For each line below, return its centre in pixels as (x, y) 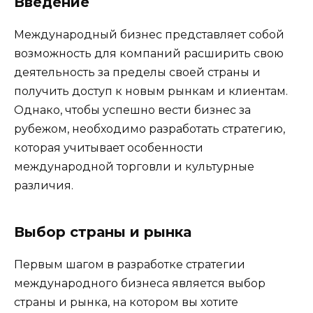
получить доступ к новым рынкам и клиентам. (151, 92)
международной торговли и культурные (134, 167)
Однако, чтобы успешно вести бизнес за (132, 110)
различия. (44, 186)
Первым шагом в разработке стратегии (130, 265)
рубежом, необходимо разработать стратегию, (150, 129)
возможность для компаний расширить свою (149, 54)
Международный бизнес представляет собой (149, 35)
